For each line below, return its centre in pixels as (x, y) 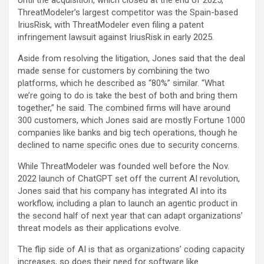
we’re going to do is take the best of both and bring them (128, 95)
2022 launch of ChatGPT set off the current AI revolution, (129, 179)
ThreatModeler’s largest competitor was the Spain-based (128, 12)
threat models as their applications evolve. (99, 228)
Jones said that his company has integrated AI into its (122, 191)
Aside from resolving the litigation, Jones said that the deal (131, 58)
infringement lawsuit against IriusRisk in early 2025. (116, 37)
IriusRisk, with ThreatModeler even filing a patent (111, 25)
